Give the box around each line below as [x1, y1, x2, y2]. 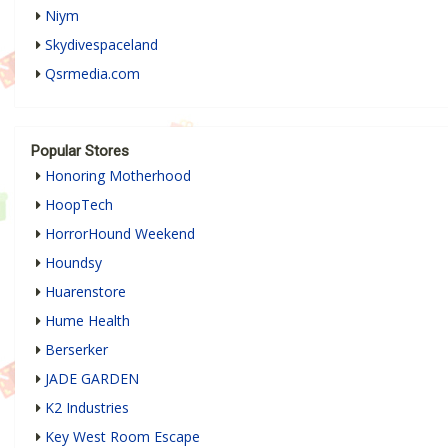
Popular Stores [31, 142, 129, 161]
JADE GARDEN [45, 369, 139, 389]
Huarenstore [45, 282, 126, 302]
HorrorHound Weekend [45, 224, 195, 244]
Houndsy [45, 253, 102, 273]
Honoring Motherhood [45, 166, 191, 186]
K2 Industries [45, 398, 129, 418]
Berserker [45, 340, 108, 360]
